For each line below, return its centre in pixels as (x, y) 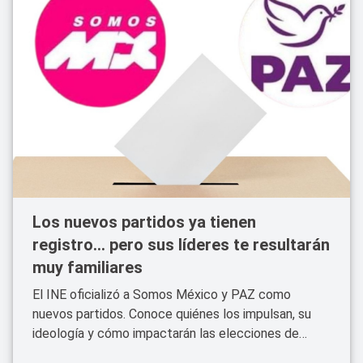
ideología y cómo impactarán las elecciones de (166, 333)
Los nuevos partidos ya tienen (144, 222)
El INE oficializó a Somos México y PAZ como (162, 295)
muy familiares (88, 267)
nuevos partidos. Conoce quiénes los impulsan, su (172, 314)
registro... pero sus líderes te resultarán (181, 245)
